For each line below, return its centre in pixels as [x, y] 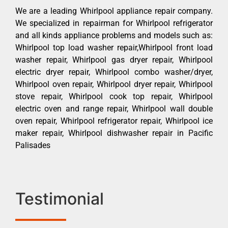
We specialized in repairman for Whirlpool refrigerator [114, 23]
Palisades [33, 145]
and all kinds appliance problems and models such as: [114, 35]
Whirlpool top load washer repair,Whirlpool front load [114, 47]
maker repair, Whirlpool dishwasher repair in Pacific [114, 133]
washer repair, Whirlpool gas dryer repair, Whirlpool [114, 60]
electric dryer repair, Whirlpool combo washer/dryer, [114, 72]
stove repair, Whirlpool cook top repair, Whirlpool [114, 96]
